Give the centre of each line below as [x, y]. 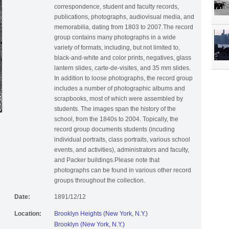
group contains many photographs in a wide [115, 41]
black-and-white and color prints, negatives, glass [123, 61]
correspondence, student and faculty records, [117, 10]
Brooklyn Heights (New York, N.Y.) [101, 217]
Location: [28, 217]
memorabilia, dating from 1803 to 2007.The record [124, 30]
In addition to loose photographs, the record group [123, 82]
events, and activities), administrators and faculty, [122, 153]
